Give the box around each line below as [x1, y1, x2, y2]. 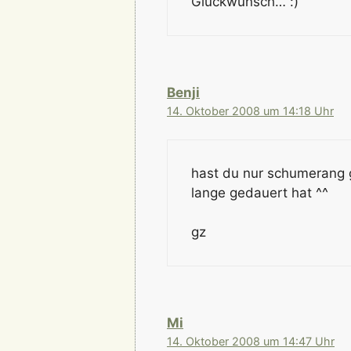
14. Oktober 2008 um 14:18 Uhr [167, 104, 334, 118]
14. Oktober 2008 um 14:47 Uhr [167, 335, 335, 349]
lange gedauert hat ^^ [191, 184, 328, 201]
